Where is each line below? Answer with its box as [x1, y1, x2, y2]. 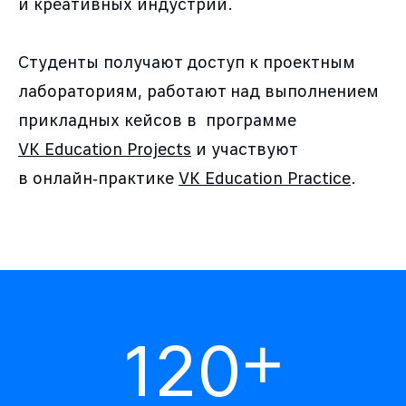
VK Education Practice [179, 169, 351, 188]
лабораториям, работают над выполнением [18, 82, 379, 101]
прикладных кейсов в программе [18, 111, 296, 130]
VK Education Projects [18, 140, 191, 159]
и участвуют [191, 140, 297, 159]
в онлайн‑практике [18, 169, 179, 188]
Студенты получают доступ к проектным [18, 53, 355, 72]
